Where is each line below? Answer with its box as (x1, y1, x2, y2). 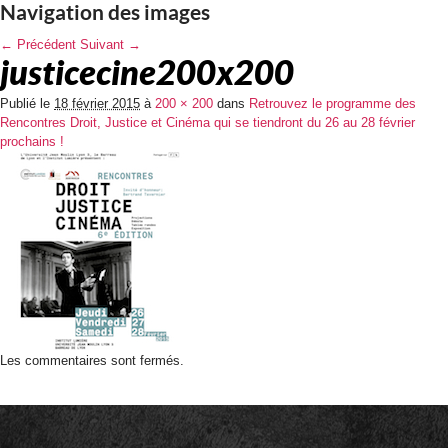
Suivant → (80, 37, 141, 52)
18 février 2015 (54, 96, 140, 111)
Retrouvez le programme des (249, 96, 416, 111)
